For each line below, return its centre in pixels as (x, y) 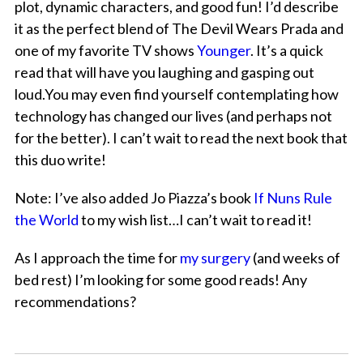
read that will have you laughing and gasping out (164, 73)
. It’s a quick (286, 51)
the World (46, 220)
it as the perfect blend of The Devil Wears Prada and (179, 29)
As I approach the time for (96, 258)
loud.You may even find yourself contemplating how (176, 94)
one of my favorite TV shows (104, 51)
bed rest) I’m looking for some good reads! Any (160, 280)
